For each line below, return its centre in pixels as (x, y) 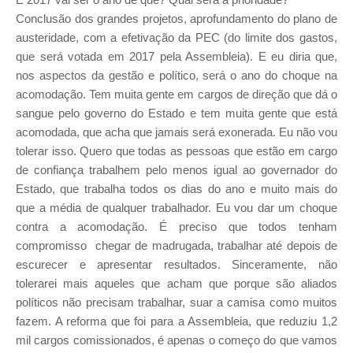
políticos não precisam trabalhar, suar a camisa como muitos (176, 303)
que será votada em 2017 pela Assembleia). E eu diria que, (176, 57)
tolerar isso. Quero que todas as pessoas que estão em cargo (176, 151)
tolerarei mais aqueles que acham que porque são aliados (176, 284)
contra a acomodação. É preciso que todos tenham (176, 227)
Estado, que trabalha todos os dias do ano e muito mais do (176, 189)
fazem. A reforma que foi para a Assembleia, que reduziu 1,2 (176, 321)
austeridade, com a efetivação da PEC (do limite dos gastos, (176, 38)
